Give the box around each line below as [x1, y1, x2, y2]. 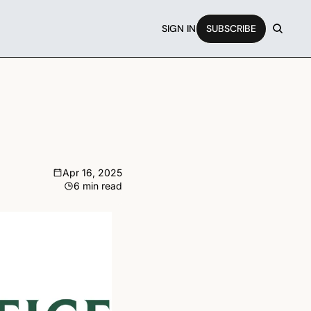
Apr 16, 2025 [62, 167, 122, 178]
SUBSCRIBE [205, 22, 256, 35]
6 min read [74, 180, 122, 192]
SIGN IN [161, 22, 196, 35]
